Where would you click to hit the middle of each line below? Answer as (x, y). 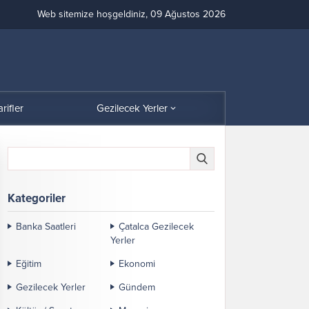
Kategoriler (37, 198)
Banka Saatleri (46, 226)
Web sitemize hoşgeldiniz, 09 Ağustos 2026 (131, 14)
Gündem (137, 287)
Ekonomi (137, 263)
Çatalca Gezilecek (156, 226)
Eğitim (29, 263)
